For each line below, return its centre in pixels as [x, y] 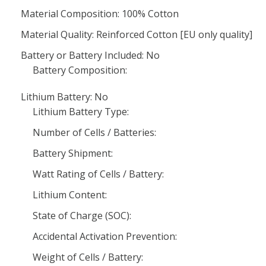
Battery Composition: [80, 70]
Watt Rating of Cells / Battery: [98, 174]
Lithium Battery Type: [81, 112]
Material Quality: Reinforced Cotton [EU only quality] [137, 34]
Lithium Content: [70, 195]
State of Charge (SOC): [82, 216]
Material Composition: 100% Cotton [100, 14]
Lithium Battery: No [64, 97]
